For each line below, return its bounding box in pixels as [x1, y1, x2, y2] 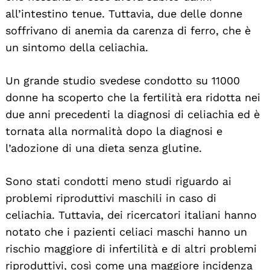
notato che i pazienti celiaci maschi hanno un [5, 225, 247, 238]
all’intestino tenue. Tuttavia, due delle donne [5, 7, 242, 20]
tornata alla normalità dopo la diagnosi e [5, 124, 222, 137]
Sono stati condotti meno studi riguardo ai [5, 174, 231, 187]
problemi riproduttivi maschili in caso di [5, 191, 216, 204]
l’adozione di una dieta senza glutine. [5, 141, 202, 154]
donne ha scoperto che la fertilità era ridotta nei [5, 90, 260, 104]
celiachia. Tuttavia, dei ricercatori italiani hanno [5, 208, 257, 221]
